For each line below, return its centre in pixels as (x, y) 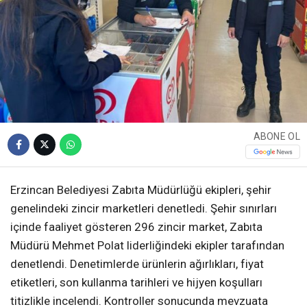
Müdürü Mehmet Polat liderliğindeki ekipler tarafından (147, 245)
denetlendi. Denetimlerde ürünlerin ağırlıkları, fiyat (137, 263)
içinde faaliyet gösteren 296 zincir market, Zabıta (136, 226)
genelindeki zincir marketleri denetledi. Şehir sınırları (144, 208)
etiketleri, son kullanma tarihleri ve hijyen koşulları (136, 282)
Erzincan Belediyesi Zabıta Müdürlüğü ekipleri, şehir (141, 189)
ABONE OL (277, 137)
